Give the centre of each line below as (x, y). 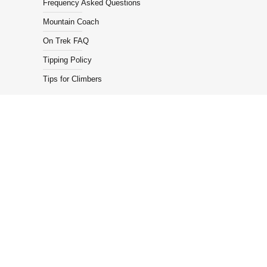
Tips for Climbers (72, 79)
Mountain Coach (71, 22)
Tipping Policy (67, 60)
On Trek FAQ (66, 41)
